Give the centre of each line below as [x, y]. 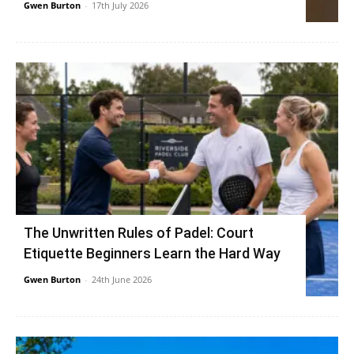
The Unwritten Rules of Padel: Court [139, 232]
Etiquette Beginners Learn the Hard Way [152, 253]
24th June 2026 [122, 279]
